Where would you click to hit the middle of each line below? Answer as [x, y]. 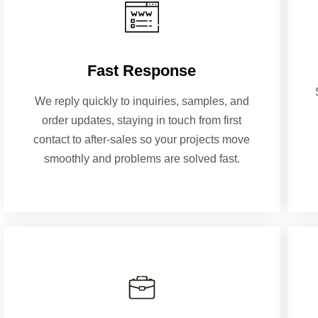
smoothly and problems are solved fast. [142, 159]
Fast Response [142, 71]
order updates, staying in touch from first [142, 121]
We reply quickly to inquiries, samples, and [142, 102]
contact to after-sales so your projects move [142, 140]
